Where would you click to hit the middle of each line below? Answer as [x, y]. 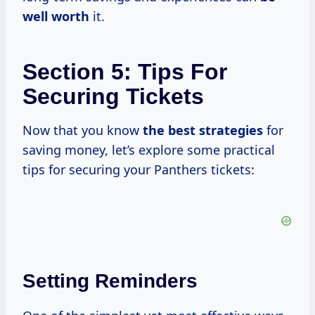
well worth [56, 17]
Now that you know [83, 130]
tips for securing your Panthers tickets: [139, 170]
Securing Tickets [113, 97]
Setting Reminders [110, 281]
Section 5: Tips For [125, 72]
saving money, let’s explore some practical [149, 150]
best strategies [216, 130]
